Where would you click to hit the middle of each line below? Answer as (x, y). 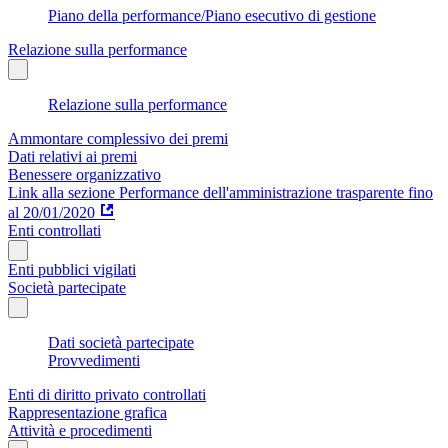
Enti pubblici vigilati (72, 269)
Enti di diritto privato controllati (107, 394)
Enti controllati (54, 230)
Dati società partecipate (121, 342)
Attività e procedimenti (80, 430)
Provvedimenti (94, 360)
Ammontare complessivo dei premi (118, 138)
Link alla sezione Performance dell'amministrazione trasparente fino (220, 192)
